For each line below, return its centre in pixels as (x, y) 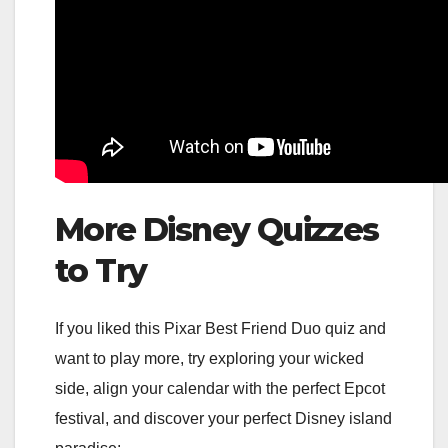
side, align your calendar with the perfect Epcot (220, 388)
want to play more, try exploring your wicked (209, 358)
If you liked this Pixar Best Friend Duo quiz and (220, 328)
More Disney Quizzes (217, 230)
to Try (101, 271)
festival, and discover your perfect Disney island (223, 418)
